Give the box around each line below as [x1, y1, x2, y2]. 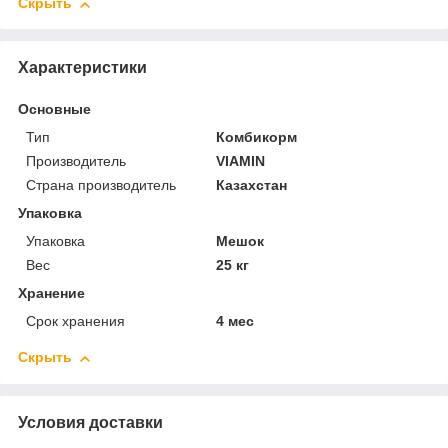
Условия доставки [18, 414, 163, 432]
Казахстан [216, 177, 288, 194]
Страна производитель [26, 177, 176, 194]
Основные [18, 101, 91, 118]
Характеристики [18, 59, 147, 77]
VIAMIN [216, 153, 266, 170]
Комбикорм [216, 129, 298, 146]
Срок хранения [26, 313, 125, 330]
